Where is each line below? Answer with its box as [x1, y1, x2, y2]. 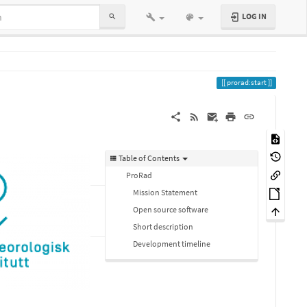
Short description [133, 221, 193, 232]
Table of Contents [119, 153, 180, 163]
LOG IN [241, 11, 267, 21]
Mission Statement [133, 187, 197, 197]
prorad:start [226, 78, 267, 87]
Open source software [133, 204, 208, 214]
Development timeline [133, 238, 210, 249]
